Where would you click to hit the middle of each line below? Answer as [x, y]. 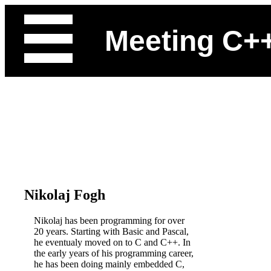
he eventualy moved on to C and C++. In [112, 242]
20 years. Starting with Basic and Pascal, [111, 231]
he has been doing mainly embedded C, [109, 264]
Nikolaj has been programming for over [109, 220]
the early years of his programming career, [114, 253]
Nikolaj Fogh [65, 194]
